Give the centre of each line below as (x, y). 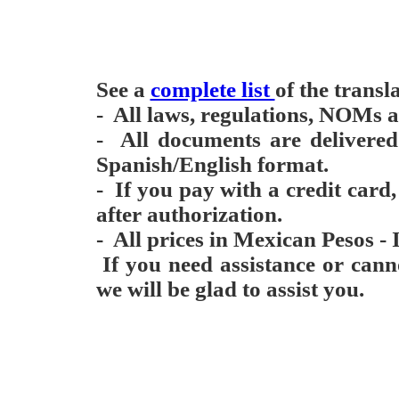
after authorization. (189, 214)
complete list (212, 90)
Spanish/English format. (212, 164)
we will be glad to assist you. (230, 289)
